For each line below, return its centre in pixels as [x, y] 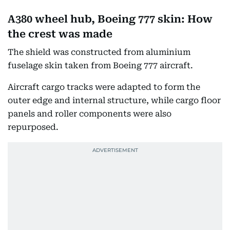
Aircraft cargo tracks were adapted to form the [104, 87]
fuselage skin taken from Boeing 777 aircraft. [100, 66]
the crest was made [60, 34]
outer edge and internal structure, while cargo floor [114, 101]
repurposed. [33, 127]
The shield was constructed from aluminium [99, 52]
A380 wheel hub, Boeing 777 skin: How [110, 19]
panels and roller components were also [90, 114]
